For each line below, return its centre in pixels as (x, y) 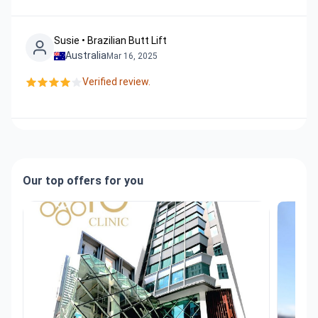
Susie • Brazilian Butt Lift (110, 40)
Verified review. (116, 82)
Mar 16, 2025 (132, 56)
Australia (86, 55)
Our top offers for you (83, 181)
